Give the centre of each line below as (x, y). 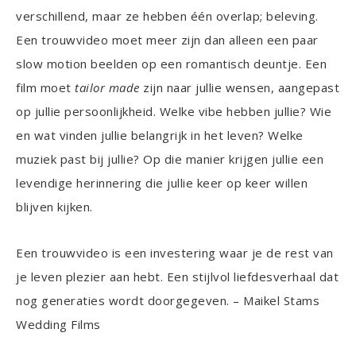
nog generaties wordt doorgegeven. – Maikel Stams (168, 300)
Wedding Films (58, 324)
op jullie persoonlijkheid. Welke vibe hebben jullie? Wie (174, 111)
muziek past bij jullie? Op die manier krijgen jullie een (170, 159)
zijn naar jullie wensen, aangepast (239, 87)
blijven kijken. (56, 207)
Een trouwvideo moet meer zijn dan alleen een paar (167, 40)
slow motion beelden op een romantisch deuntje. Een (171, 64)
